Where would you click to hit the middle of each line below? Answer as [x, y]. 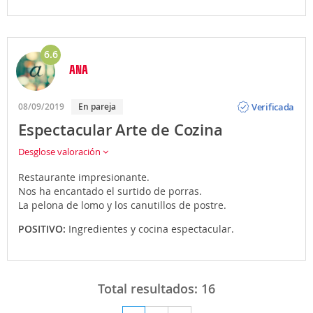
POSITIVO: [43, 229]
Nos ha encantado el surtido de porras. [110, 191]
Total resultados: [150, 289]
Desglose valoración [60, 152]
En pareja [100, 107]
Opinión [268, 95]
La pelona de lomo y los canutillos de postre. [122, 205]
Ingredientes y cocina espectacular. [151, 229]
